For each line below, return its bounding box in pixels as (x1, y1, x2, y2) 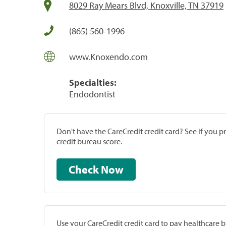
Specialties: (69, 76, 117, 88)
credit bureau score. (56, 136, 122, 146)
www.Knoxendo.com (69, 50, 148, 63)
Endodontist (69, 88, 116, 100)
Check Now (101, 162, 124, 177)
